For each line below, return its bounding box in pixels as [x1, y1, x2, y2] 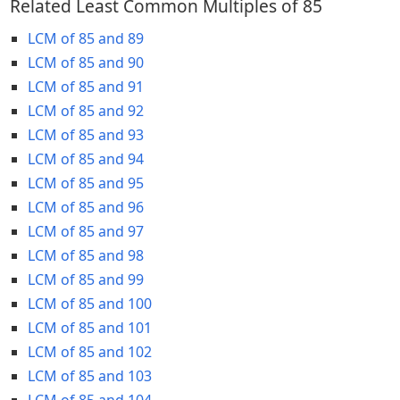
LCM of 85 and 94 [28, 148, 144, 169]
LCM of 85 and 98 [28, 245, 144, 265]
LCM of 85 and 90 [28, 52, 144, 72]
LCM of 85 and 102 [28, 341, 152, 362]
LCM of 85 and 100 [28, 293, 152, 313]
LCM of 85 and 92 [28, 100, 144, 121]
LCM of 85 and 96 [28, 196, 144, 217]
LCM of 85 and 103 [28, 365, 152, 386]
